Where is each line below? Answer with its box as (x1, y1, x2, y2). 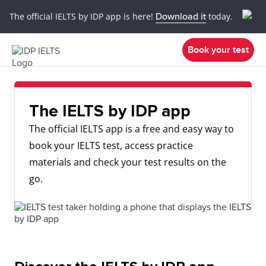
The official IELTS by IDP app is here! (9, 10, 156, 22)
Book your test (188, 43, 249, 56)
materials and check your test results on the (29, 156, 226, 169)
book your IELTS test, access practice (29, 139, 193, 152)
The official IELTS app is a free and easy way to (29, 122, 234, 135)
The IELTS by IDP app (29, 101, 191, 121)
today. (206, 10, 233, 22)
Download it (156, 10, 206, 23)
